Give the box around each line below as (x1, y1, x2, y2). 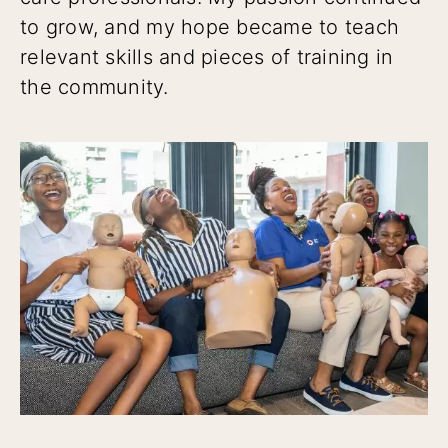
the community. (20, 74, 169, 99)
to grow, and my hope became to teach (20, 14, 399, 39)
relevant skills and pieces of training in (20, 44, 394, 69)
